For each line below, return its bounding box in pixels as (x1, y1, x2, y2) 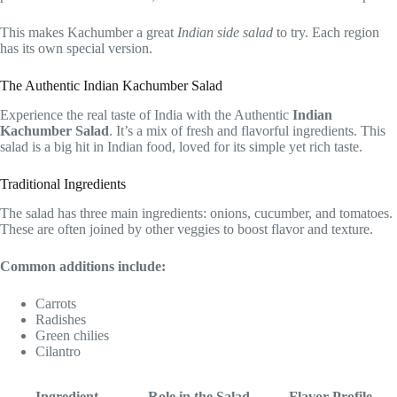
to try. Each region (273, 24, 379, 40)
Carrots (35, 295, 76, 311)
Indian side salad (177, 24, 273, 40)
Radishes (35, 311, 86, 327)
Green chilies (35, 327, 109, 343)
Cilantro (35, 343, 81, 359)
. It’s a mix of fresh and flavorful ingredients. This (109, 122, 385, 138)
